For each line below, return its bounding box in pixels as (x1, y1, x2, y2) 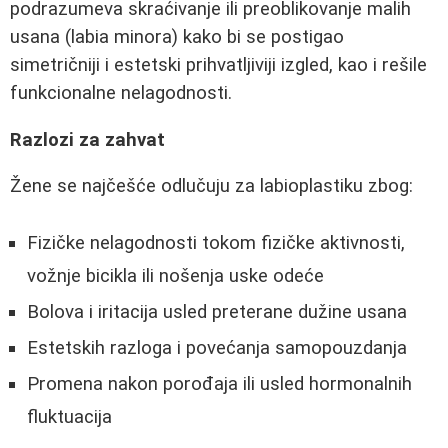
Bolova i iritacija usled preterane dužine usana (27, 300, 407, 323)
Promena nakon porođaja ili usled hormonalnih (27, 372, 412, 395)
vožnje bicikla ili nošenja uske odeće (27, 264, 324, 287)
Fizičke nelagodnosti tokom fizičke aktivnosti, (27, 231, 405, 254)
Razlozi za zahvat (10, 128, 165, 151)
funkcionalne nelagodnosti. (10, 82, 232, 104)
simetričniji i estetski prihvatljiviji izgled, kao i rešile (10, 54, 427, 76)
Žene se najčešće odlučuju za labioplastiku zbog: (10, 175, 413, 198)
